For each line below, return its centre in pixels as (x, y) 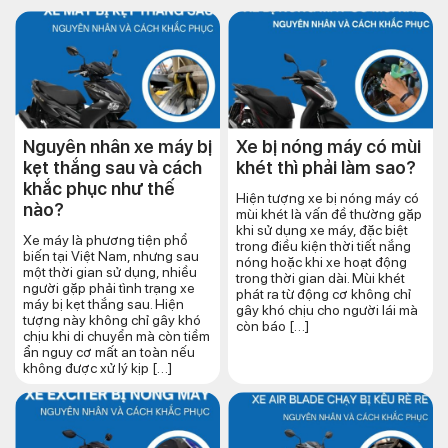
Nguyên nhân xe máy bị (117, 147)
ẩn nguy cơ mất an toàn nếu (109, 352)
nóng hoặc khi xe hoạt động (321, 262)
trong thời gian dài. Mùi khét (320, 278)
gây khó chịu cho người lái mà (327, 310)
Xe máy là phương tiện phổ (105, 240)
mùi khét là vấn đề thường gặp (329, 214)
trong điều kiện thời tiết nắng (323, 246)
